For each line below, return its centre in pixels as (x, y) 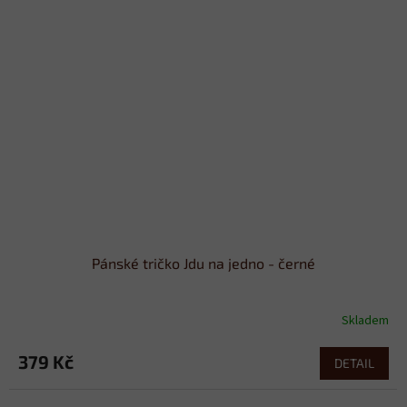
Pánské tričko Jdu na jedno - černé (203, 263)
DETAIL (354, 363)
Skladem (365, 320)
